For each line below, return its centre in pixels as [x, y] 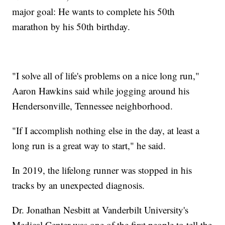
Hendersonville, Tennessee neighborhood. [93, 105]
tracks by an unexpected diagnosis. [79, 185]
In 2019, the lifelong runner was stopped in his [102, 170]
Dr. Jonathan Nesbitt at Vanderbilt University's [100, 209]
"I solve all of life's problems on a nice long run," [106, 75]
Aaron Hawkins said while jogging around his [101, 90]
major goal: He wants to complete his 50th [94, 11]
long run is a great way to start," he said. [89, 145]
